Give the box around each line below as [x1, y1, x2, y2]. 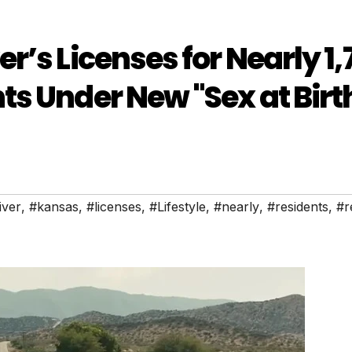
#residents [267, 199, 328, 215]
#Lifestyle [149, 199, 206, 215]
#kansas [29, 199, 79, 215]
